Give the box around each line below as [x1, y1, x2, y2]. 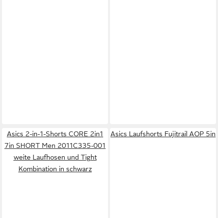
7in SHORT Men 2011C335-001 [4, 141, 106, 149]
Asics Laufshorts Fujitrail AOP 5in [110, 129, 216, 138]
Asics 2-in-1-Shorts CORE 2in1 [7, 129, 103, 138]
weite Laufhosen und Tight [13, 153, 97, 161]
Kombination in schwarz [18, 164, 92, 173]
